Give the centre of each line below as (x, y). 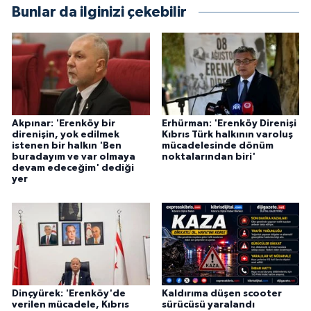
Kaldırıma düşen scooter (221, 294)
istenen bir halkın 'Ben (67, 146)
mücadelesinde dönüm (217, 146)
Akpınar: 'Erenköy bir (64, 124)
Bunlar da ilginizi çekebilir (99, 12)
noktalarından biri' (208, 157)
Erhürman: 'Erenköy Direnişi (229, 124)
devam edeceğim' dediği (73, 168)
